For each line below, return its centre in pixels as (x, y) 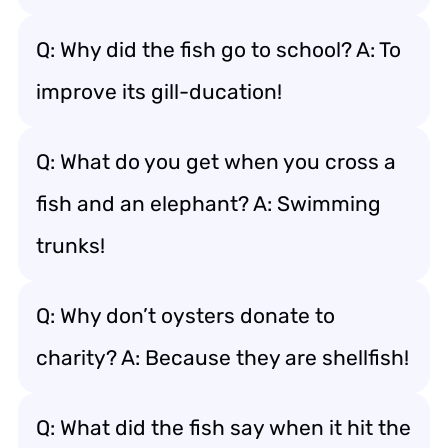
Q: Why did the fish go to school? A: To (218, 49)
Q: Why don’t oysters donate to (185, 315)
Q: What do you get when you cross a (216, 161)
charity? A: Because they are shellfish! (222, 357)
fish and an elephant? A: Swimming (208, 203)
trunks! (70, 245)
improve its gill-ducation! (159, 91)
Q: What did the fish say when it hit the (223, 427)
